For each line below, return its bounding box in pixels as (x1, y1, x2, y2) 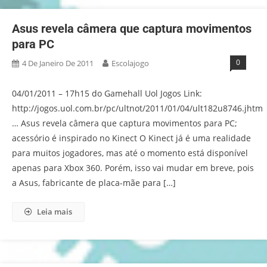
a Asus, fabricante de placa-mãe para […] (12, 177, 176, 188)
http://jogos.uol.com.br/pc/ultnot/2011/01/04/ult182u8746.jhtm (12, 103, 263, 114)
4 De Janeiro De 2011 (22, 58, 94, 69)
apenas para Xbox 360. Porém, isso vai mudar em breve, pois (12, 162, 254, 173)
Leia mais (37, 206, 72, 217)
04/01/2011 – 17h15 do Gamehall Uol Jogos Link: (12, 88, 202, 99)
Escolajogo (111, 58, 149, 69)
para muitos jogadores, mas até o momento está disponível (12, 147, 248, 159)
